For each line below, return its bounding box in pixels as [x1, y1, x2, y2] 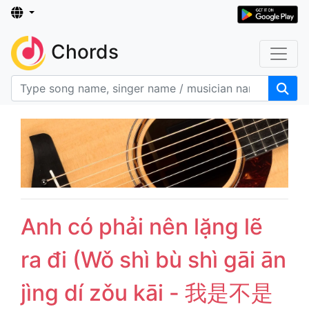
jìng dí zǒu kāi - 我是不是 [21, 279, 273, 307]
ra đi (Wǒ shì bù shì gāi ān [21, 246, 286, 274]
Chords [51, 40, 119, 64]
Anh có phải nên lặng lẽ [21, 213, 263, 241]
